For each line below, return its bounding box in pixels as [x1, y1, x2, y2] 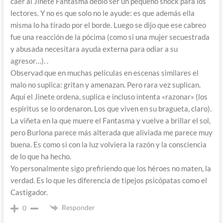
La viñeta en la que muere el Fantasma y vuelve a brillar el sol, [10, 116, 211, 125]
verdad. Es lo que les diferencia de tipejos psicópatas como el [10, 176, 207, 185]
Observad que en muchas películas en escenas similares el [10, 68, 199, 78]
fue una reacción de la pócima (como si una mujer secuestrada [10, 32, 210, 42]
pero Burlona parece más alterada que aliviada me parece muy [10, 128, 213, 137]
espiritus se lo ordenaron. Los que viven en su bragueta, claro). [10, 104, 212, 113]
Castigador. [10, 188, 48, 197]
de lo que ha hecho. [10, 152, 71, 161]
